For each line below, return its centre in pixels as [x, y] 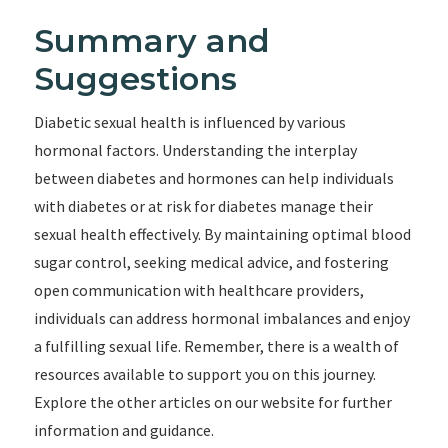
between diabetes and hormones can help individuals [213, 178]
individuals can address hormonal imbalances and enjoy [221, 318]
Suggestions [135, 78]
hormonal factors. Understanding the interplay [195, 150]
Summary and [151, 40]
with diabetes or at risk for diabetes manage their [203, 206]
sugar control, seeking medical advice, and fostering [211, 262]
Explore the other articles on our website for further [212, 402]
